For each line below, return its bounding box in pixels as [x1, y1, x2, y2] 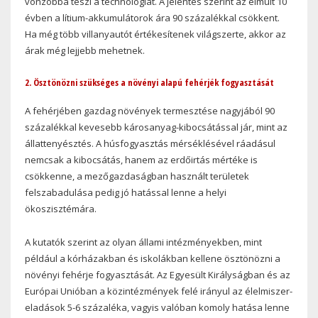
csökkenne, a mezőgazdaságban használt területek [25, 170, 249, 183]
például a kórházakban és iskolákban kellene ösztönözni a [25, 252, 280, 265]
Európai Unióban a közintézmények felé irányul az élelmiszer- [25, 285, 292, 298]
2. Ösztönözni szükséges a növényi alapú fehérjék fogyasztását [25, 75, 274, 89]
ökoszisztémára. [25, 202, 97, 216]
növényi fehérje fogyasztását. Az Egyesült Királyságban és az [25, 268, 290, 282]
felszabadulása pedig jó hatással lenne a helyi [25, 186, 226, 199]
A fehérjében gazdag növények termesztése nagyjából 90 [25, 104, 275, 118]
